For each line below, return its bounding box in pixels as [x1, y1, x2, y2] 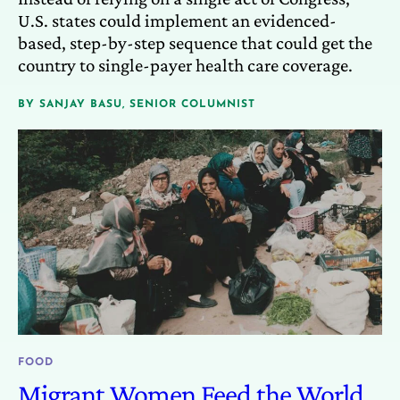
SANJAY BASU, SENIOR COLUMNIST [39, 99, 255, 110]
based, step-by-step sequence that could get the [18, 32, 372, 54]
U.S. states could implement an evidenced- [18, 10, 337, 31]
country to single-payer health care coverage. [18, 54, 353, 76]
